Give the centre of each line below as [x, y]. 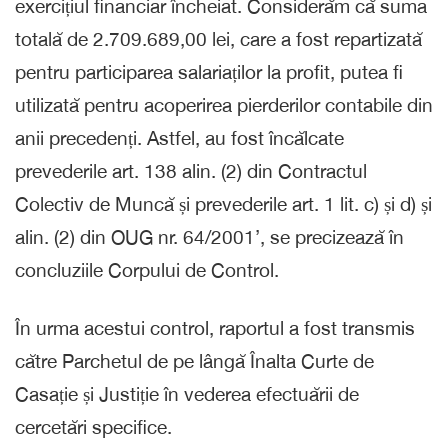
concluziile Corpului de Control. [147, 269]
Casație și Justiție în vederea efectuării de [187, 393]
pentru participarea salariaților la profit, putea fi [209, 71]
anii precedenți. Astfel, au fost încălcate [179, 137]
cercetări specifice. [93, 426]
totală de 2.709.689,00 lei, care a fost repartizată [218, 38]
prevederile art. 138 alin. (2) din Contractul [191, 170]
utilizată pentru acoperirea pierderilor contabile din [224, 104]
